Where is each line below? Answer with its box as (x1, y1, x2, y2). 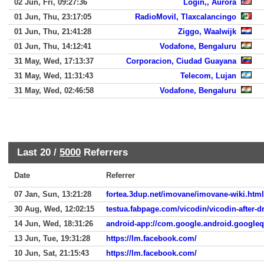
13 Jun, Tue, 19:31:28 (14, 234, 90, 243)
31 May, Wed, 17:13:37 (14, 57, 94, 65)
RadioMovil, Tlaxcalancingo (135, 12, 236, 21)
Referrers (81, 146, 128, 158)
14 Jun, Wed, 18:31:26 (14, 219, 93, 228)
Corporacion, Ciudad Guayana (126, 57, 236, 65)
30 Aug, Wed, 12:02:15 (14, 204, 94, 213)
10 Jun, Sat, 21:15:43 (14, 249, 89, 258)
